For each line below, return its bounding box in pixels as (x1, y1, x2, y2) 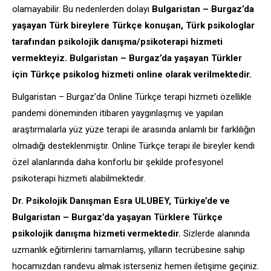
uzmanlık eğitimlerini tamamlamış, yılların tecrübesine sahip (12, 244, 245, 255)
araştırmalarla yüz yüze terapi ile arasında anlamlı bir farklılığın (12, 123, 255, 135)
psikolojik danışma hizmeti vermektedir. (12, 227, 181, 239)
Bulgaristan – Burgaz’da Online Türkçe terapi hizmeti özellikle (12, 91, 252, 102)
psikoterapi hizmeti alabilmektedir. (12, 172, 145, 184)
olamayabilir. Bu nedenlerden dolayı (12, 3, 152, 15)
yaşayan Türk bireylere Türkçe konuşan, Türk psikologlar (12, 19, 255, 31)
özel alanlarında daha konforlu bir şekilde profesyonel (12, 156, 223, 168)
